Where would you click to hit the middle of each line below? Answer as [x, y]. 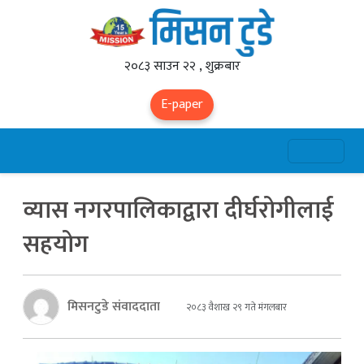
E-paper [182, 104]
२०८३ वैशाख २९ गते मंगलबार [235, 307]
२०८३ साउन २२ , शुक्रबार [182, 66]
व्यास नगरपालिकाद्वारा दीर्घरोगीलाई [178, 210]
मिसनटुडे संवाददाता [114, 306]
